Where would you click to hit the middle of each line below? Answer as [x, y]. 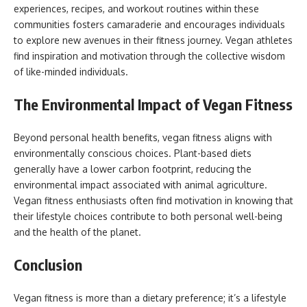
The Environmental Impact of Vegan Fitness [153, 104]
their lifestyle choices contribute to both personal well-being [148, 216]
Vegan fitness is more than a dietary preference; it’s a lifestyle [150, 297]
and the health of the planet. [77, 232]
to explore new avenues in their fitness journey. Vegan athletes [153, 40]
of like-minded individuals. [71, 71]
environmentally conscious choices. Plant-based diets [133, 153]
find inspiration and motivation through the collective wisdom [149, 56]
